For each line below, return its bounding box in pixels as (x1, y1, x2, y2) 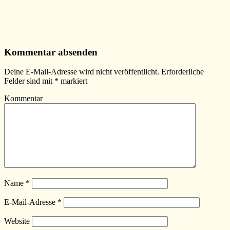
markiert (59, 76, 87, 86)
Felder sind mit (4, 76, 54, 86)
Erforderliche (159, 67, 204, 76)
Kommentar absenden (4, 46, 98, 57)
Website (4, 217, 30, 226)
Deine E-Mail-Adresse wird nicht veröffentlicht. (4, 67, 159, 76)
